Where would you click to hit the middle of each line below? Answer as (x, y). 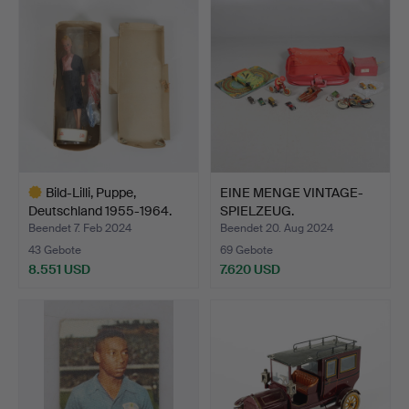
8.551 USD (59, 269)
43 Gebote (55, 250)
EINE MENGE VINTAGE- (292, 192)
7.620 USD (250, 269)
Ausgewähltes (59, 295)
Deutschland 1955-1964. (100, 210)
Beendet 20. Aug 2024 (277, 228)
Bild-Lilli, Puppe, (91, 192)
